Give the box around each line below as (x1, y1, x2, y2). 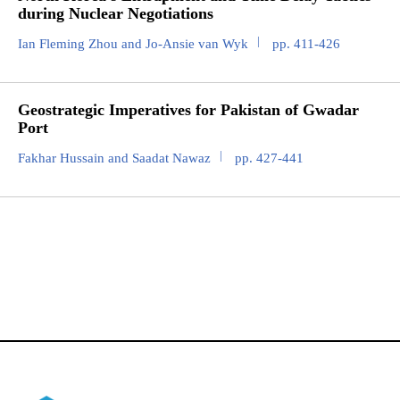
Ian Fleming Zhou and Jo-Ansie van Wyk (18, 37, 248, 52)
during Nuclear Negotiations (18, 4, 213, 23)
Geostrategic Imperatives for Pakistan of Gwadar (18, 101, 359, 120)
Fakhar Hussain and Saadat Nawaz (18, 151, 211, 166)
